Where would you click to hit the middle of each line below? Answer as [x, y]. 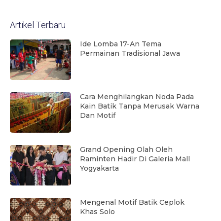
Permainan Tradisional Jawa [130, 54]
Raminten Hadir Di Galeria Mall [135, 159]
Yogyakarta [100, 168]
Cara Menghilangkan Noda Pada [137, 97]
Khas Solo [98, 212]
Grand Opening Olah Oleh [127, 150]
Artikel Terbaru [38, 25]
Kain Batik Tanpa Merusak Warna [140, 106]
